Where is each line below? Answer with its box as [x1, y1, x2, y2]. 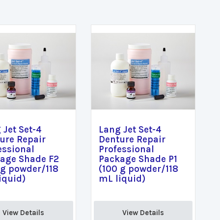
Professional [98, 144, 154, 155]
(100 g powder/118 [98, 164, 178, 174]
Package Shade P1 [98, 154, 177, 165]
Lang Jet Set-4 [98, 124, 162, 135]
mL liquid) [98, 173, 145, 184]
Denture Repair [98, 134, 165, 145]
